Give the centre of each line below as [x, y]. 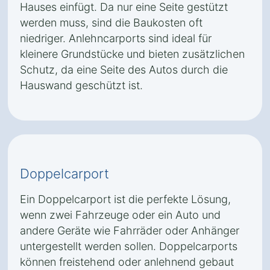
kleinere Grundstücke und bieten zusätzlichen [132, 54]
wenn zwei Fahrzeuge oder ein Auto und [120, 215]
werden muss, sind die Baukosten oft [111, 23]
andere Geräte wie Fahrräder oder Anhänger [130, 231]
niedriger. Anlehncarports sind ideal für [116, 38]
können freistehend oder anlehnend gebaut [127, 262]
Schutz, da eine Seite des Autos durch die [124, 70]
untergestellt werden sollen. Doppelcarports [129, 246]
